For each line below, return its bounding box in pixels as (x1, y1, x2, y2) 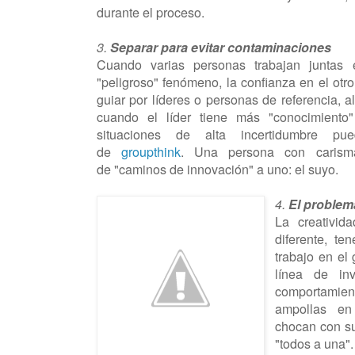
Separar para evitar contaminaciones (110, 37, 334, 56)
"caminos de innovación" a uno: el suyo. (111, 159, 342, 178)
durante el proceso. (97, 2, 204, 21)
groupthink (121, 142, 181, 161)
